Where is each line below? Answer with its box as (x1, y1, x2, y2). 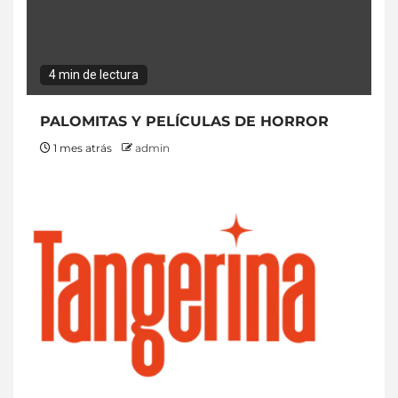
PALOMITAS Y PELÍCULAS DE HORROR (40, 112, 329, 130)
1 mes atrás (51, 140, 115, 155)
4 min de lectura (49, 67, 139, 82)
